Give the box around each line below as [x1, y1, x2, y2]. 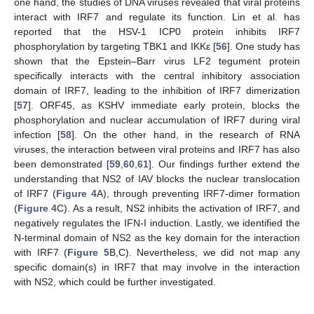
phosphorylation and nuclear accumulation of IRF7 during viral [14, 114, 300, 126]
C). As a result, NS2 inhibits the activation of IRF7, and [57, 203, 301, 214]
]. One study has [226, 41, 301, 53]
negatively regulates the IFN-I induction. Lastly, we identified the [14, 217, 300, 229]
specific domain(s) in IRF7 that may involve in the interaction [14, 261, 300, 273]
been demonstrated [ [14, 158, 109, 170]
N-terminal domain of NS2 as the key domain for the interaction [14, 232, 300, 244]
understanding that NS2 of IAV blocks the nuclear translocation [14, 173, 300, 185]
